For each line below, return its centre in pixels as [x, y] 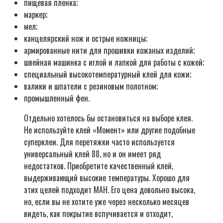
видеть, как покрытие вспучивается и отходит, [98, 214]
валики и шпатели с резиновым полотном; [91, 86]
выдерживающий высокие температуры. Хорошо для [107, 178]
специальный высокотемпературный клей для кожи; [108, 74]
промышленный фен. [57, 98]
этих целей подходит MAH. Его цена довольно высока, [110, 190]
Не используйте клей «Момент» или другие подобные [110, 130]
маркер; [36, 15]
